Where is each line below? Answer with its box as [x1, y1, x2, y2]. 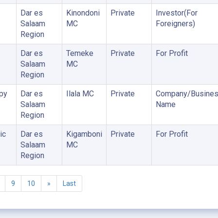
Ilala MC [66, 89, 94, 98]
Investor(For [155, 8, 198, 18]
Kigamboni [66, 129, 102, 139]
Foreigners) [155, 19, 195, 28]
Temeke [66, 49, 93, 58]
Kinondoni [66, 8, 100, 18]
